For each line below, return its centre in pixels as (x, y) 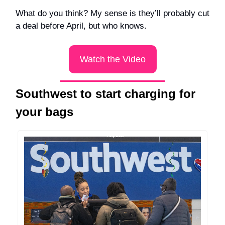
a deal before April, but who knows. (81, 26)
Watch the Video (113, 59)
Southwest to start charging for (105, 93)
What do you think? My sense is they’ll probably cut (113, 13)
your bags (44, 111)
